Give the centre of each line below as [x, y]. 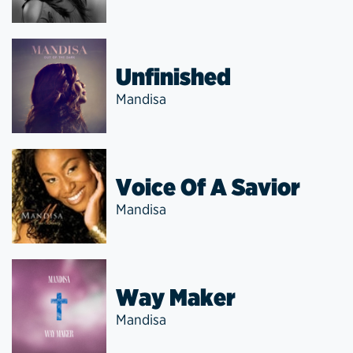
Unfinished [173, 76]
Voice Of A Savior [208, 187]
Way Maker [176, 297]
